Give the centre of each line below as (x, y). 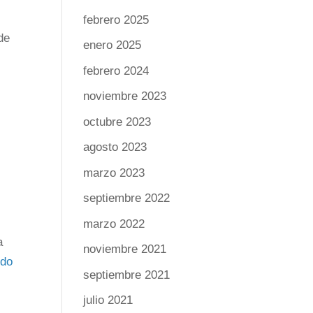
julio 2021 (108, 300)
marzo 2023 (114, 173)
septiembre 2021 (127, 275)
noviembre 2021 (125, 249)
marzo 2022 (114, 224)
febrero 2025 (116, 20)
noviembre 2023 (125, 96)
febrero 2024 (116, 71)
